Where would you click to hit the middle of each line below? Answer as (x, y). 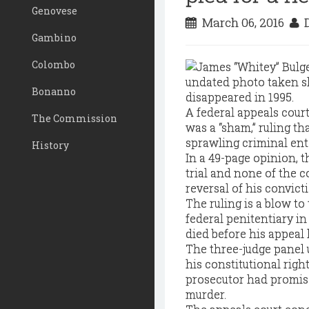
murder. (206, 294)
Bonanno (54, 91)
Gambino (54, 38)
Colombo (53, 64)
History (50, 145)
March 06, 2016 (243, 22)
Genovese (54, 11)
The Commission (74, 118)
